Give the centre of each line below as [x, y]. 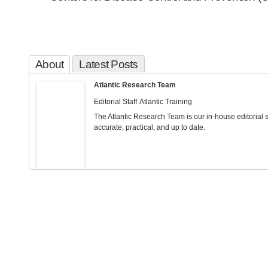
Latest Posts [109, 64]
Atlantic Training [166, 102]
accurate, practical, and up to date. [150, 127]
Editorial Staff [115, 102]
